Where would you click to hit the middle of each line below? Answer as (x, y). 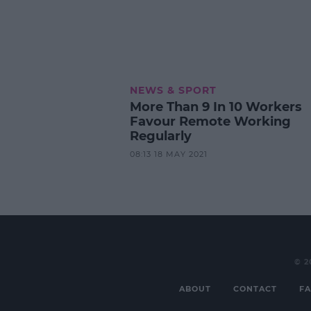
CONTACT (255, 288)
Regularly (160, 136)
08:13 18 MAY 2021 (168, 154)
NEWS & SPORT (173, 90)
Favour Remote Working (210, 121)
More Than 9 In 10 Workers (216, 107)
